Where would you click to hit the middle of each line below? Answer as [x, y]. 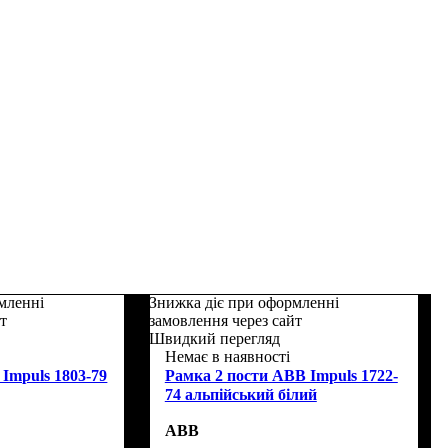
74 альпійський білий [240, 394]
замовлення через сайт [225, 320]
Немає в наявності [227, 356]
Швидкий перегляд [214, 338]
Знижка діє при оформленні [243, 302]
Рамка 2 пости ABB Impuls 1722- [281, 375]
